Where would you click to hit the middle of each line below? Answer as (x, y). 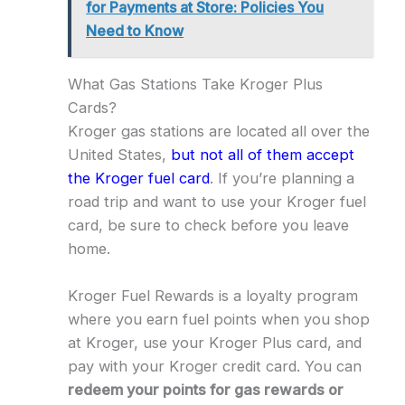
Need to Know (135, 30)
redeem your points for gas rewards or (205, 389)
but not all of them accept (262, 154)
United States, (119, 154)
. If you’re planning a (282, 178)
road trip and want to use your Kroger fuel (217, 201)
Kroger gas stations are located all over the (218, 131)
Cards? (92, 107)
